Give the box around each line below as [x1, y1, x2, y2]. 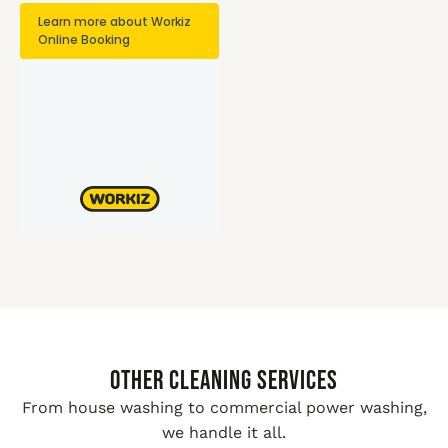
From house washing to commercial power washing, [21, 398, 427, 417]
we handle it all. [162, 423, 286, 442]
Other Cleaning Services [109, 366, 339, 397]
